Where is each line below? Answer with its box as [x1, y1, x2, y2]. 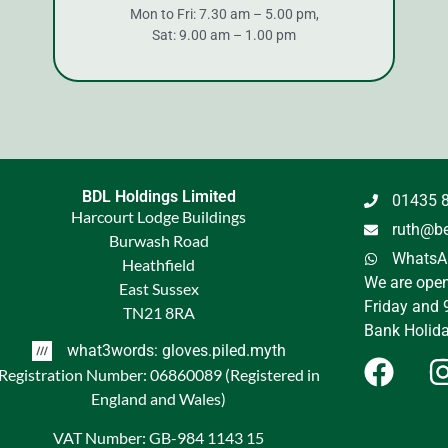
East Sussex [118, 278, 199, 298]
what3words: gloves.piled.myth [66, 341, 286, 361]
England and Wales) [91, 389, 227, 409]
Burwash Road [108, 230, 209, 250]
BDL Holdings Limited [81, 186, 236, 206]
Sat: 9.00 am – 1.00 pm [152, 26, 296, 43]
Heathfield [122, 254, 196, 274]
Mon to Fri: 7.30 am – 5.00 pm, [129, 5, 319, 22]
